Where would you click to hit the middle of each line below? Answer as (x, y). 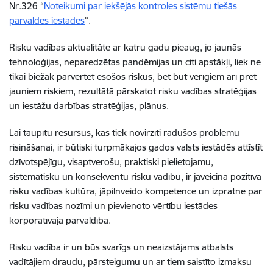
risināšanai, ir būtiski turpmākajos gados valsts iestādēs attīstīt (136, 147)
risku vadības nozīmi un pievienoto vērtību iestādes (113, 206)
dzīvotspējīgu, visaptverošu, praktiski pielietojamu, (111, 162)
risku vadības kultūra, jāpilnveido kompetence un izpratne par (136, 191)
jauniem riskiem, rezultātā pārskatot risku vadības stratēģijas (133, 91)
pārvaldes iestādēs (47, 20)
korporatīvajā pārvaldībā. (60, 220)
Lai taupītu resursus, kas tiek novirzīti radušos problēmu (124, 133)
